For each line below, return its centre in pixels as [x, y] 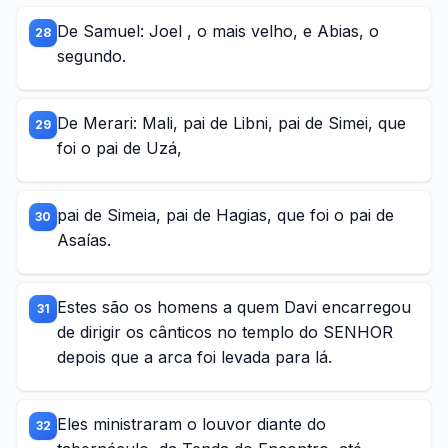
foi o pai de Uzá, [119, 148]
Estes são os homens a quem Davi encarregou [234, 307]
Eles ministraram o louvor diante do [191, 424]
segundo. [91, 56]
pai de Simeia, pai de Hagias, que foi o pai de [225, 215]
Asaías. [84, 240]
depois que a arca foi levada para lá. [194, 357]
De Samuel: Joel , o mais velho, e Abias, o [218, 31]
